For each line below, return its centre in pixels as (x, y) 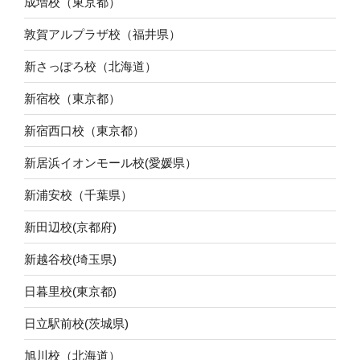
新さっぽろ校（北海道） (90, 66)
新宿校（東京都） (72, 98)
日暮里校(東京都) (70, 291)
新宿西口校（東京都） (84, 130)
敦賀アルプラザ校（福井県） (102, 34)
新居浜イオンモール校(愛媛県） (110, 162)
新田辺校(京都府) (70, 227)
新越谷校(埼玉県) (70, 259)
